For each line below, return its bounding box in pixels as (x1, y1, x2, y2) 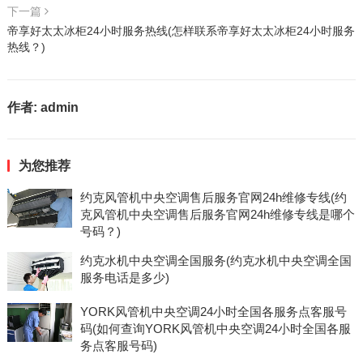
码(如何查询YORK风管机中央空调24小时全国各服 (79, 322, 351, 335)
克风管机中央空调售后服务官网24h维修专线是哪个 (79, 207, 355, 221)
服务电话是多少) (79, 271, 169, 284)
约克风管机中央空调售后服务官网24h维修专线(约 (79, 190, 347, 204)
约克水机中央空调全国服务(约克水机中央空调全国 (79, 254, 352, 267)
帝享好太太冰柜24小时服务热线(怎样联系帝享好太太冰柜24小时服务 (6, 24, 355, 37)
